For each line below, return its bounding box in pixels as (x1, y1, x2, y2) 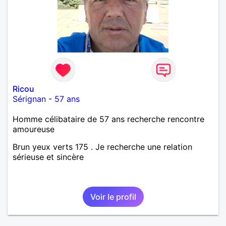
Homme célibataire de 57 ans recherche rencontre (13, 114, 204, 124)
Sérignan (13, 93, 46, 104)
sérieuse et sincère (13, 151, 84, 162)
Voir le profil (90, 191, 136, 202)
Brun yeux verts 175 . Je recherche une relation (13, 141, 192, 152)
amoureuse (13, 124, 54, 134)
